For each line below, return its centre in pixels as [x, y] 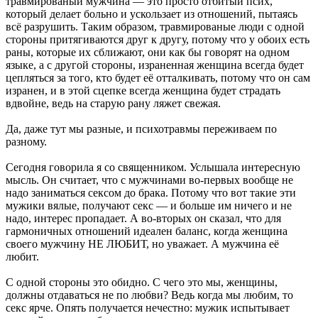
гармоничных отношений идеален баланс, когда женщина [147, 231]
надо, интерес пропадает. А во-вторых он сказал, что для [143, 218]
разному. [26, 141]
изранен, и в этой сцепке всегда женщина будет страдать [143, 90]
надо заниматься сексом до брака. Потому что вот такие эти [151, 192]
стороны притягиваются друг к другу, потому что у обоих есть [158, 39]
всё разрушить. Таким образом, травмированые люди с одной [155, 26]
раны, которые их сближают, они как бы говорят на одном [148, 52]
